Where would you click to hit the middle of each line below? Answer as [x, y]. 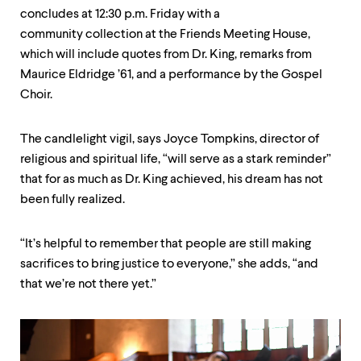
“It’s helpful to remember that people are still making [166, 244]
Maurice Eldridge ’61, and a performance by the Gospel [171, 75]
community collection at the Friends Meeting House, [165, 35]
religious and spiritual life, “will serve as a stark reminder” [176, 160]
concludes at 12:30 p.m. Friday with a [120, 15]
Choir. [36, 95]
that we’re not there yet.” [88, 284]
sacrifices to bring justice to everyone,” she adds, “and [169, 264]
